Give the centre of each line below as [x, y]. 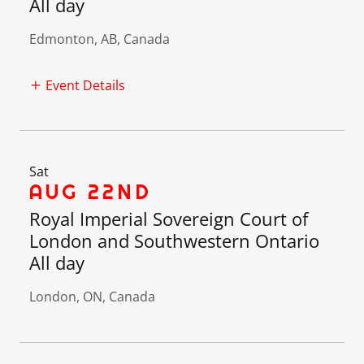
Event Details [85, 85]
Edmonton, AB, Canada [100, 39]
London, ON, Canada [92, 296]
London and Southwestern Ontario [174, 240]
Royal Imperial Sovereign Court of [169, 218]
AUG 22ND [91, 191]
